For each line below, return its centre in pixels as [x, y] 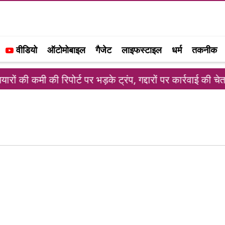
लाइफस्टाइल [142, 50]
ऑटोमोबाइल [66, 50]
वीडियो [25, 50]
